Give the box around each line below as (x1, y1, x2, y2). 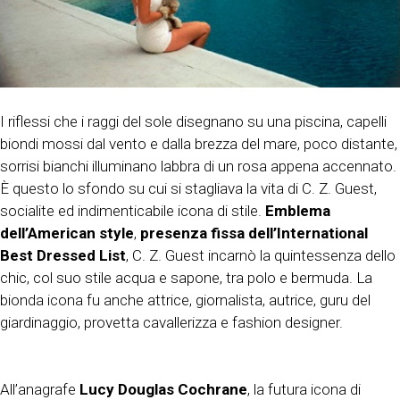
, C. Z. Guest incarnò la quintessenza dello (126, 246, 396, 264)
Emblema (265, 201, 330, 220)
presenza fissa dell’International (140, 223, 368, 242)
